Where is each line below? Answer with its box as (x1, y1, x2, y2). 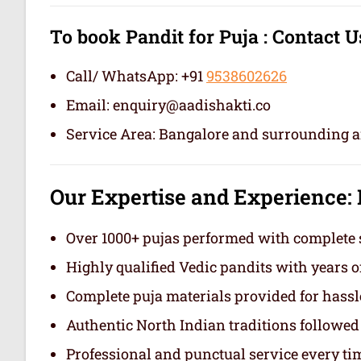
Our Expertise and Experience (50, 182, 347, 210)
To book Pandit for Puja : (50, 23, 268, 48)
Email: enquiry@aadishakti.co (66, 94, 271, 114)
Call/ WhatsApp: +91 (66, 65, 206, 85)
